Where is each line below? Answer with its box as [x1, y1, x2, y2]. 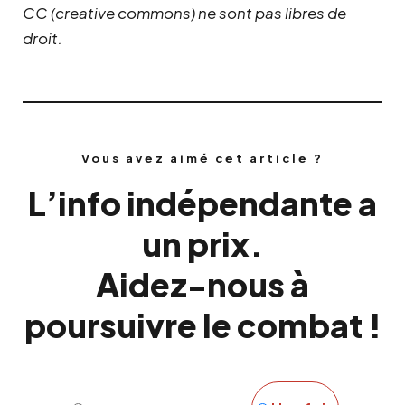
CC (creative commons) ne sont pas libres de [23, 3, 346, 24]
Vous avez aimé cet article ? [81, 151, 324, 166]
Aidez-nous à [96, 264, 309, 306]
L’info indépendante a [28, 183, 377, 224]
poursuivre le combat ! [24, 305, 381, 346]
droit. [23, 28, 62, 49]
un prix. [142, 223, 263, 265]
